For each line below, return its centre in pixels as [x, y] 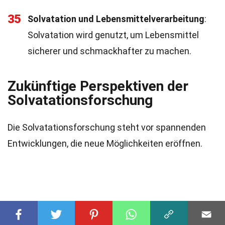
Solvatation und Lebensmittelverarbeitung [116, 19]
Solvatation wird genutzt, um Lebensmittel [113, 35]
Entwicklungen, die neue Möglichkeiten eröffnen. [105, 143]
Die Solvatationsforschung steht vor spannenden [107, 127]
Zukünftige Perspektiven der [98, 86]
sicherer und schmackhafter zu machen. [109, 51]
